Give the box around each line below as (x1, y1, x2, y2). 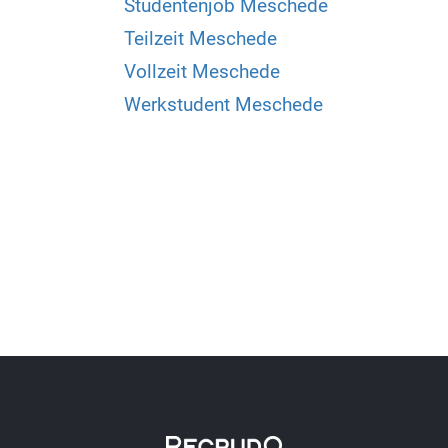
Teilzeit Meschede (124, 26, 277, 50)
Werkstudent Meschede (124, 92, 323, 116)
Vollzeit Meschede (124, 59, 280, 83)
